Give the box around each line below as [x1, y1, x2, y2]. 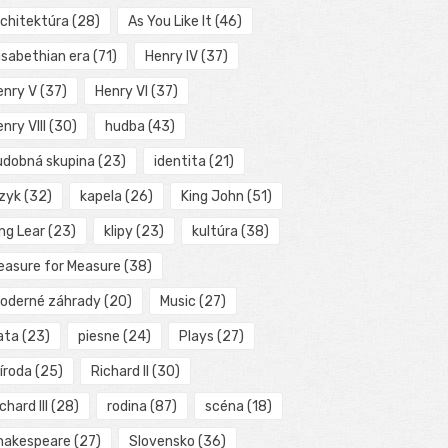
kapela [79, 188, 122, 206]
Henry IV [144, 48, 198, 66]
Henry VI [94, 83, 148, 101]
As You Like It [127, 13, 212, 31]
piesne [77, 328, 120, 346]
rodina [106, 398, 147, 416]
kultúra [191, 223, 238, 241]
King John [180, 188, 244, 206]
